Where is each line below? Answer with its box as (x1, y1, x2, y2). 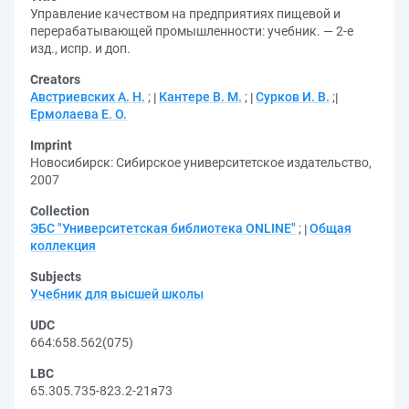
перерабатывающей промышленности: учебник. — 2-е (30, 24, 353, 38)
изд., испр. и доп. (30, 41, 131, 56)
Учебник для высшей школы (30, 287, 204, 301)
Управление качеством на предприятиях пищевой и (30, 6, 341, 21)
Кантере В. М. (159, 89, 242, 104)
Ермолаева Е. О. (30, 107, 127, 121)
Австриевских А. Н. (30, 89, 145, 104)
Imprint (30, 138, 72, 152)
